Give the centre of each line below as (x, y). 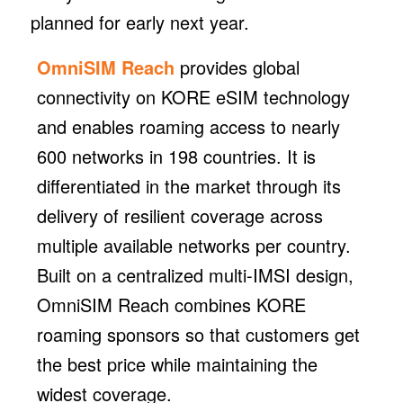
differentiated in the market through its (188, 185)
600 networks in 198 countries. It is (176, 156)
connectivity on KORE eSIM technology (193, 96)
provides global (237, 67)
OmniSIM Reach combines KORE (171, 304)
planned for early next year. (139, 22)
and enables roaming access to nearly (188, 126)
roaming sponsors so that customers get (198, 334)
